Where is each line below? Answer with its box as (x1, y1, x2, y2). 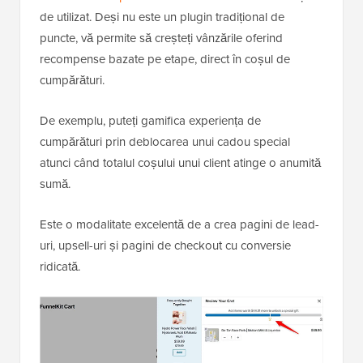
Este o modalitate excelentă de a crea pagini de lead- (40, 215, 319, 233)
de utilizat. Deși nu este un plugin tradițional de (40, 7, 284, 25)
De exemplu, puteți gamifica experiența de (40, 111, 261, 129)
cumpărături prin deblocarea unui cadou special (40, 132, 290, 150)
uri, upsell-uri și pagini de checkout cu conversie (40, 236, 291, 254)
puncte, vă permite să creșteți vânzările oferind (40, 28, 283, 46)
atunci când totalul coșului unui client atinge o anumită (40, 153, 321, 171)
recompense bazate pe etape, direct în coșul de (40, 49, 290, 67)
